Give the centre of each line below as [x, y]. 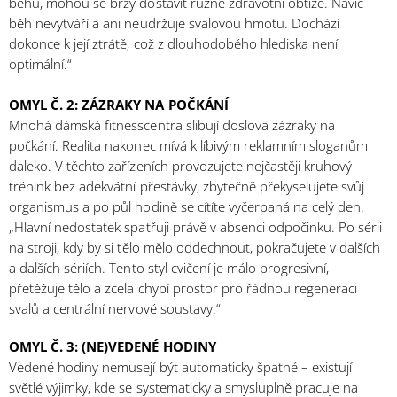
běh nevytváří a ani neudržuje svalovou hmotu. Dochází [175, 23]
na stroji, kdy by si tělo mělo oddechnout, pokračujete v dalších [195, 248]
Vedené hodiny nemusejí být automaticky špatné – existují [181, 367]
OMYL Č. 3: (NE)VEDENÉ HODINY [113, 347]
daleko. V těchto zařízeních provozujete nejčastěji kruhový [181, 166]
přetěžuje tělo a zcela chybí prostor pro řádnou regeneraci [183, 288]
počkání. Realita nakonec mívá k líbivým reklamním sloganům [189, 146]
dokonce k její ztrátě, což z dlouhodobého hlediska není [174, 44]
